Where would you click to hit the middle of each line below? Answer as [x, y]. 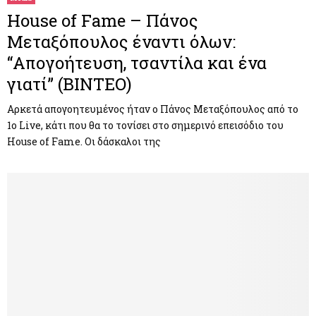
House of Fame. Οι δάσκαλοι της [84, 141]
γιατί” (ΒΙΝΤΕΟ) [69, 84]
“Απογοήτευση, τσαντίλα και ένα [137, 62]
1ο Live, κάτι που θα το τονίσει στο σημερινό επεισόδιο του [145, 125]
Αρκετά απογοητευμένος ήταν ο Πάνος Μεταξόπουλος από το [153, 109]
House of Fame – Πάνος [103, 20]
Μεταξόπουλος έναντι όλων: [121, 41]
